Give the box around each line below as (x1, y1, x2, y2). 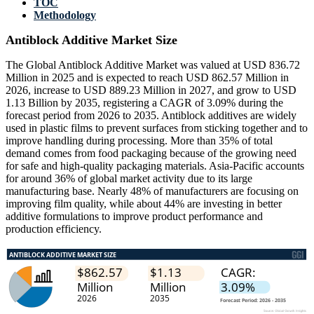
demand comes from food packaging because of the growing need (6, 147, 296, 160)
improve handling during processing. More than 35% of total (6, 135, 273, 147)
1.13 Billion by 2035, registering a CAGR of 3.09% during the (6, 97, 283, 109)
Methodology (34, 9, 96, 22)
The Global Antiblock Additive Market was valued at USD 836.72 (6, 59, 300, 71)
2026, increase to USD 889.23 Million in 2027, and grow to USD (6, 84, 296, 97)
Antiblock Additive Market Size (6, 33, 177, 48)
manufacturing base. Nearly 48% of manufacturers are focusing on (6, 185, 299, 198)
